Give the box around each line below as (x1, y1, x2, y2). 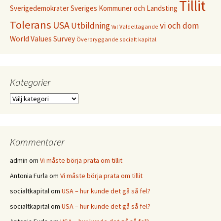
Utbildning (71, 20, 110, 32)
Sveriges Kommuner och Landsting (71, 3, 178, 13)
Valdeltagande (119, 23, 158, 31)
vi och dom (160, 20, 199, 32)
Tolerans (10, 18, 51, 32)
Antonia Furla (10, 171, 48, 181)
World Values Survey (10, 34, 75, 44)
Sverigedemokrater (10, 3, 69, 13)
